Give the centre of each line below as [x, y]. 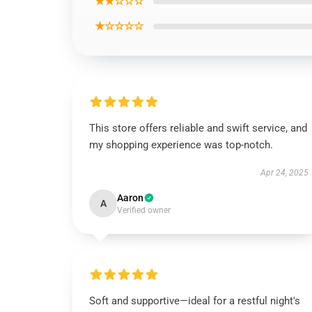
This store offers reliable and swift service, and [198, 128]
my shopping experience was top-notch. [181, 145]
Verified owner [144, 210]
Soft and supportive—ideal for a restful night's [195, 301]
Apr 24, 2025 [284, 173]
